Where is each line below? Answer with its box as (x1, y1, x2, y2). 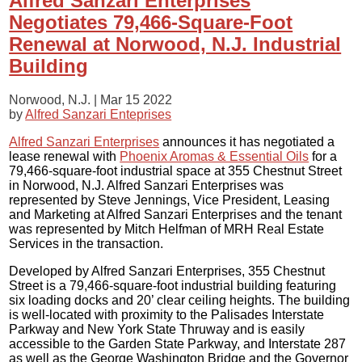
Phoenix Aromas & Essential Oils (120, 149, 309, 163)
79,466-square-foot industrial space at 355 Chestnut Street (9, 163, 343, 178)
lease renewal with (9, 149, 120, 163)
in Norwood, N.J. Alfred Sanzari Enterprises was (9, 178, 284, 192)
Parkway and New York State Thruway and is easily (9, 322, 305, 336)
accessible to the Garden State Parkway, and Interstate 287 (9, 336, 347, 351)
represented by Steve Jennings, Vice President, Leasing (9, 192, 330, 207)
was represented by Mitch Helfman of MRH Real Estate (9, 221, 325, 236)
